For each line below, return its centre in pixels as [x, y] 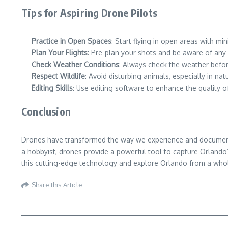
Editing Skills [52, 88]
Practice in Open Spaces [72, 41]
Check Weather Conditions [75, 64]
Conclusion [46, 111]
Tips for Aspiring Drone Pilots [89, 12]
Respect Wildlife [58, 76]
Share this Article [57, 184]
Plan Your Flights [60, 53]
